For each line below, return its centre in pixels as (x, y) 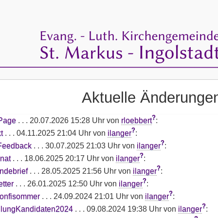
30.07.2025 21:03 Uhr (82, 145)
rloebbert (136, 120)
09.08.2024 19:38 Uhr (124, 209)
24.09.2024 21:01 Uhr (91, 196)
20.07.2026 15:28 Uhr (67, 120)
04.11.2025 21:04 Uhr (54, 133)
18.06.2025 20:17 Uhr (62, 158)
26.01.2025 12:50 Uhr (64, 183)
